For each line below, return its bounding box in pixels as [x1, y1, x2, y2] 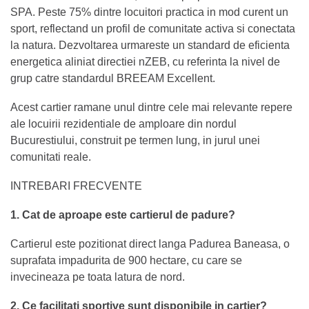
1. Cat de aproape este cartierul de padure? [10, 208, 235, 221]
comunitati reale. [10, 150, 91, 163]
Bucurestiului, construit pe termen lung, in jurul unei [10, 134, 260, 146]
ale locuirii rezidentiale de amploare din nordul [10, 117, 237, 130]
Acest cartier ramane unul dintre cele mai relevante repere [10, 101, 292, 113]
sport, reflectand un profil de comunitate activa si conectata [10, 22, 295, 34]
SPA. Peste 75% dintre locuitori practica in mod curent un [10, 6, 288, 18]
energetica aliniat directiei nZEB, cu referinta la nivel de [10, 55, 280, 68]
